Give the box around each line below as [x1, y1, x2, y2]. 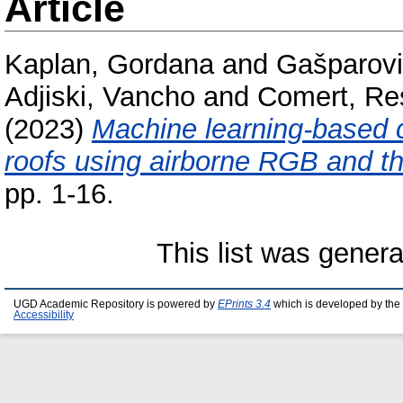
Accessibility [13, 309, 74, 321]
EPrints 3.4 [218, 299, 271, 310]
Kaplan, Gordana [4, 49, 214, 81]
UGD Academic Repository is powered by [13, 299, 218, 310]
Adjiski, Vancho [4, 81, 195, 113]
